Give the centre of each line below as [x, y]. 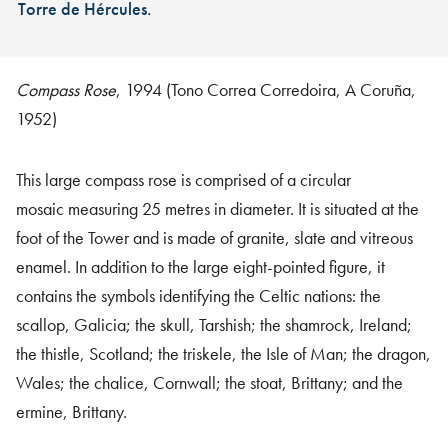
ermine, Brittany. [71, 411]
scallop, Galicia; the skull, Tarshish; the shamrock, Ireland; [214, 324]
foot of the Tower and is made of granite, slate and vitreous [214, 237]
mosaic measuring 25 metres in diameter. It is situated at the [217, 208]
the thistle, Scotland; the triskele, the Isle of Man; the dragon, [223, 353]
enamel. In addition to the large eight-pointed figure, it [200, 266]
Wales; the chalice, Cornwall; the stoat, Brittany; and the [209, 382]
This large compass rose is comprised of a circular [183, 179]
